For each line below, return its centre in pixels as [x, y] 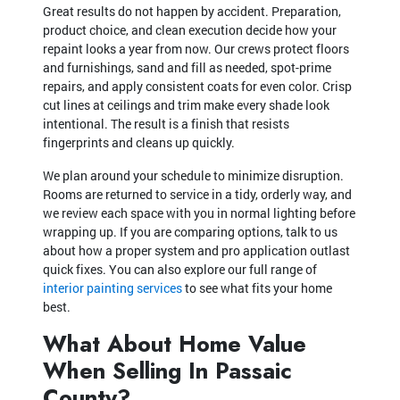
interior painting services [112, 287]
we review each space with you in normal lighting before [199, 212]
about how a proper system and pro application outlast [196, 250]
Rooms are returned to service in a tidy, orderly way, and [197, 194]
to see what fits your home [257, 287]
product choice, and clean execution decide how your [190, 29]
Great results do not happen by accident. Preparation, [192, 11]
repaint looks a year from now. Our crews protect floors [196, 48]
